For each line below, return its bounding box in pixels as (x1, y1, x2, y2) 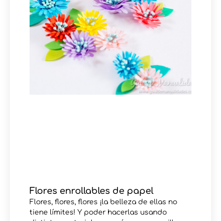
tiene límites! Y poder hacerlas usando (30, 208, 167, 216)
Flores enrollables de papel (30, 185, 153, 196)
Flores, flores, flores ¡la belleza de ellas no (30, 198, 177, 206)
